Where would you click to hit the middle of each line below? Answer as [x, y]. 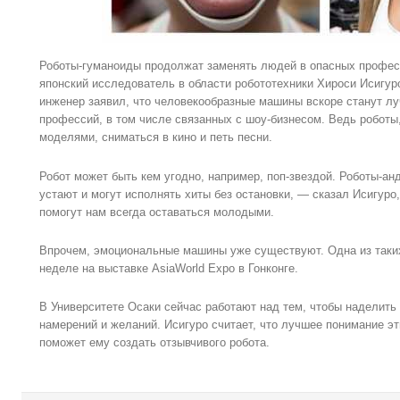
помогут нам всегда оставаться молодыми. [157, 212]
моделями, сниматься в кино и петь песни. [156, 137]
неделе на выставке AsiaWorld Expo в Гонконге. [169, 269]
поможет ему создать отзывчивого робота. [154, 343]
